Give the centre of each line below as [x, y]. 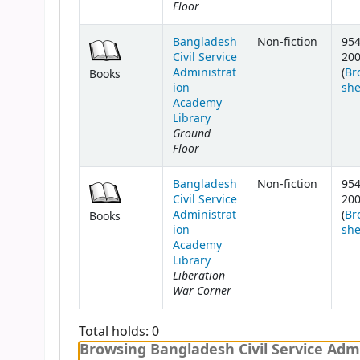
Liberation [198, 276]
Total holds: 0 [119, 332]
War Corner [202, 291]
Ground [191, 134]
